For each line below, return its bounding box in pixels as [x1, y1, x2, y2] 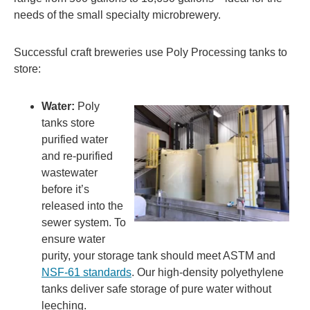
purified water [42, 133, 108, 145]
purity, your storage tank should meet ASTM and [42, 249, 275, 262]
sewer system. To [42, 216, 126, 228]
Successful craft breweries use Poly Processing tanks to [14, 46, 287, 58]
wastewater [42, 166, 98, 179]
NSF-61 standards [42, 266, 131, 278]
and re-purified [42, 149, 113, 162]
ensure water [42, 232, 105, 245]
